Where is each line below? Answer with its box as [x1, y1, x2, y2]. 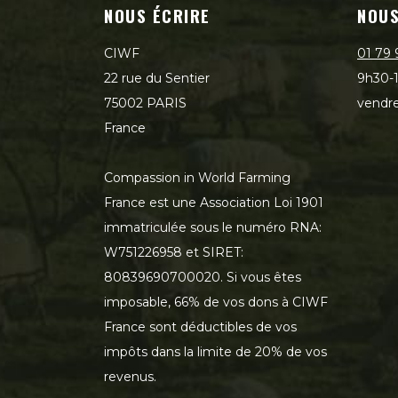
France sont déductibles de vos [104, 319, 297, 335]
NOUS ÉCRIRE [104, 3, 211, 28]
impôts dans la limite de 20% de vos [104, 344, 327, 360]
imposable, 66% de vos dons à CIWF [104, 294, 328, 310]
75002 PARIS [104, 95, 187, 111]
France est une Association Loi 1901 [104, 195, 323, 211]
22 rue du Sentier [104, 70, 210, 86]
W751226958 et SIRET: [104, 244, 243, 260]
